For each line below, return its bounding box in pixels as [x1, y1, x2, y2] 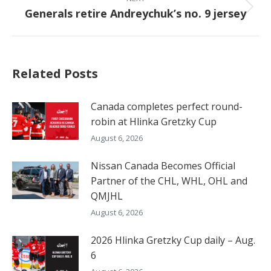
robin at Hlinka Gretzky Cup [91, 114, 217, 128]
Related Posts [12, 65, 98, 82]
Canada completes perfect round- [91, 99, 243, 113]
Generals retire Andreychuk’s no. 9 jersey [25, 5, 246, 21]
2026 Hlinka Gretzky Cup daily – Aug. [91, 233, 255, 247]
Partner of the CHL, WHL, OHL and [91, 174, 247, 188]
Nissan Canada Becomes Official [91, 158, 235, 172]
